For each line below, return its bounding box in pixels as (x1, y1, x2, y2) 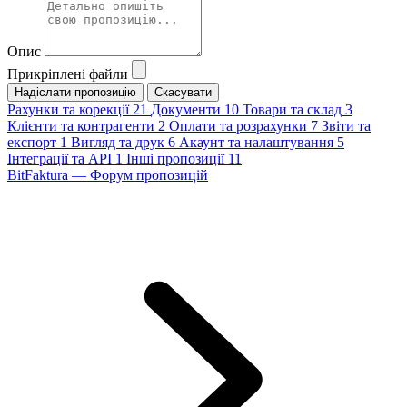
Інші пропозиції (126, 151, 228, 167)
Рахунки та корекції (7, 102, 133, 118)
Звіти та (322, 118, 371, 134)
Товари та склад (243, 102, 345, 118)
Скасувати (154, 85, 212, 100)
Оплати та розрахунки (169, 118, 311, 134)
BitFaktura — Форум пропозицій (7, 167, 208, 184)
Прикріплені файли (7, 66, 128, 83)
